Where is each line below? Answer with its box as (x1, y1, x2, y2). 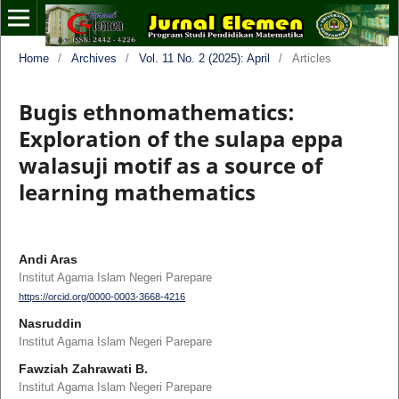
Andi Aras (18, 251, 77, 266)
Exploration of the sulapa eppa (18, 123, 344, 153)
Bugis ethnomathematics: (18, 96, 295, 126)
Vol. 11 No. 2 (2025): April (138, 51, 270, 65)
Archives (70, 51, 117, 65)
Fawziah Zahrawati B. (18, 362, 148, 377)
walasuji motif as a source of (18, 150, 322, 180)
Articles (291, 51, 331, 65)
